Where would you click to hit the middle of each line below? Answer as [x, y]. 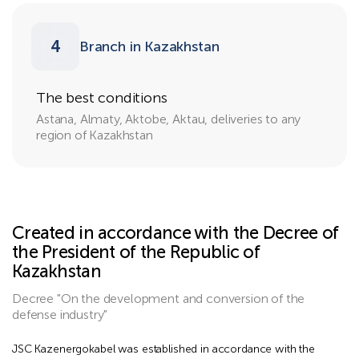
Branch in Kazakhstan [149, 46]
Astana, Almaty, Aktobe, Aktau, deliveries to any [169, 119]
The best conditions [102, 98]
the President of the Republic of [136, 252]
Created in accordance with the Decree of [175, 233]
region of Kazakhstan [95, 135]
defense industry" [60, 315]
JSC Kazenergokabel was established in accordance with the [164, 349]
